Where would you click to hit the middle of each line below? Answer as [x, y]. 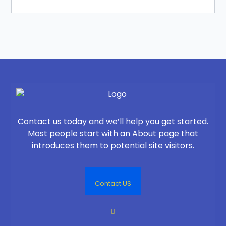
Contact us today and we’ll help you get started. [113, 122]
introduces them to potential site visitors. [113, 146]
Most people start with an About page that [113, 134]
